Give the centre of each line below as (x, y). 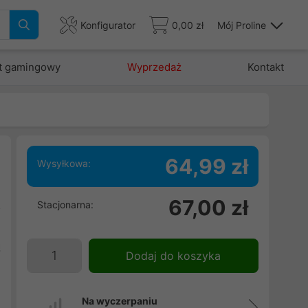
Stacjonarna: (65, 205)
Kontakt (265, 67)
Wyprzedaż (154, 67)
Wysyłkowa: (64, 163)
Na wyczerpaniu (119, 301)
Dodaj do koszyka (174, 256)
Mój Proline (242, 25)
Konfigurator (108, 25)
